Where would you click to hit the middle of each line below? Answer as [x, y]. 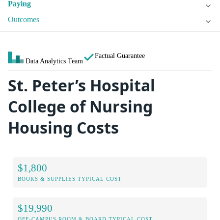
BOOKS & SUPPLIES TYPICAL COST [70, 179]
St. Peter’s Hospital [82, 85]
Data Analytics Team [54, 61]
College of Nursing [80, 107]
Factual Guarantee [120, 56]
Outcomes [24, 20]
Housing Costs [63, 128]
